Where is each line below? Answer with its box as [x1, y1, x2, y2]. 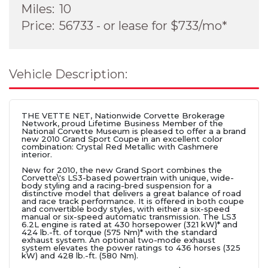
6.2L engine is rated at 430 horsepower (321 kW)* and [22, 219, 237, 229]
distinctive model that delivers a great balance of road [22, 188, 241, 198]
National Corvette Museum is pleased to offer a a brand [22, 126, 246, 136]
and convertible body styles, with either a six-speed [22, 203, 230, 214]
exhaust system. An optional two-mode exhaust [22, 234, 215, 245]
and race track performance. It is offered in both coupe [22, 196, 244, 206]
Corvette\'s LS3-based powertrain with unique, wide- [22, 172, 234, 182]
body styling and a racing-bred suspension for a [22, 180, 212, 190]
